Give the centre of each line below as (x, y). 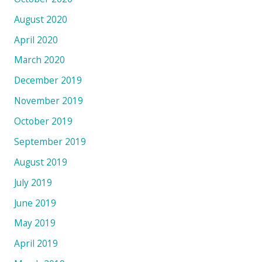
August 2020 (40, 19)
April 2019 (36, 244)
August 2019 (40, 162)
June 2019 (35, 203)
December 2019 (48, 80)
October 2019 (43, 121)
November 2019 (48, 101)
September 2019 (50, 141)
